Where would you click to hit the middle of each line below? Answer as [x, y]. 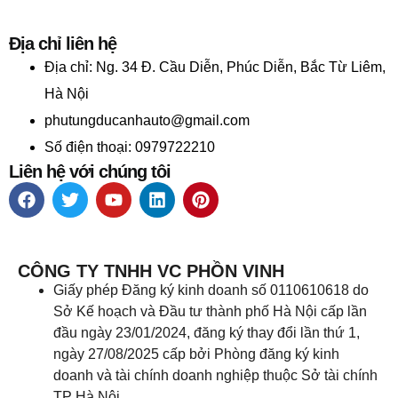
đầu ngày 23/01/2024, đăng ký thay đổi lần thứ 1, [207, 333]
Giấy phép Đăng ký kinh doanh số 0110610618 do [211, 291]
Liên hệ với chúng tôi [90, 172]
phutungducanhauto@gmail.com [147, 121]
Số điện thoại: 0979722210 [130, 147]
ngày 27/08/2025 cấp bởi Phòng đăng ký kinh [196, 354]
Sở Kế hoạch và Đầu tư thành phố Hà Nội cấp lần [210, 312]
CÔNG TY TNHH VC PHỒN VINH [151, 271]
